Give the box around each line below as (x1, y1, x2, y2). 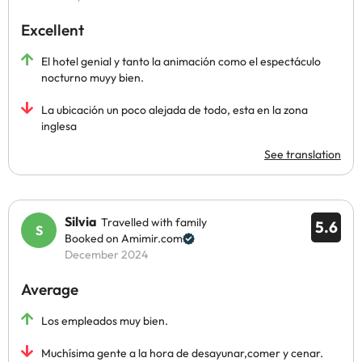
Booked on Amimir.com (65, 231, 183, 246)
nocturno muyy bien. (41, 70, 144, 85)
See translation (264, 147, 341, 162)
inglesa (41, 119, 77, 133)
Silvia (65, 213, 97, 229)
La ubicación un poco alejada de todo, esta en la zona (41, 103, 308, 117)
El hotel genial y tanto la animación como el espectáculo (41, 54, 321, 69)
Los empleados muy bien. (41, 314, 168, 328)
